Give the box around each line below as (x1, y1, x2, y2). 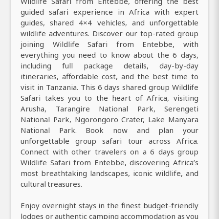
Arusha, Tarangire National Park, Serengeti (21, 103, 198, 113)
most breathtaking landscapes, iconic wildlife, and (21, 168, 198, 178)
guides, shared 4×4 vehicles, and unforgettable (21, 17, 198, 27)
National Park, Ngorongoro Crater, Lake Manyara (21, 114, 198, 124)
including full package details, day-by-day (21, 60, 198, 70)
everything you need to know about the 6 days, (21, 49, 198, 60)
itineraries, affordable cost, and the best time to (21, 71, 198, 81)
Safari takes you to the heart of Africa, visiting (21, 92, 198, 103)
